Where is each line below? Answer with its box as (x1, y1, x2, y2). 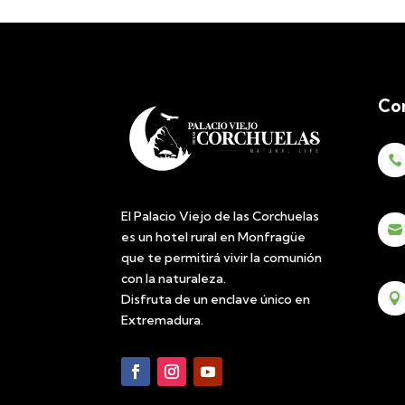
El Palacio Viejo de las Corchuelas (121, 207, 320, 224)
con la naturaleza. (121, 269, 227, 287)
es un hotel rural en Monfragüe (121, 228, 306, 245)
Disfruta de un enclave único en (121, 290, 311, 307)
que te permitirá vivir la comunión (121, 249, 323, 266)
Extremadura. (121, 311, 204, 328)
